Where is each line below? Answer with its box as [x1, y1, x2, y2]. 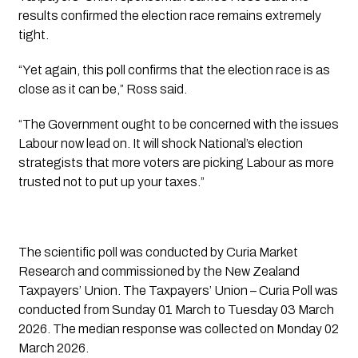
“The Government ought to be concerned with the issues [18, 117, 339, 131]
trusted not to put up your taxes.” [18, 174, 205, 189]
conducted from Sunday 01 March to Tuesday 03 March [18, 302, 334, 316]
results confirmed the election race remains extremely [18, 8, 321, 22]
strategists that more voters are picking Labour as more [18, 155, 334, 169]
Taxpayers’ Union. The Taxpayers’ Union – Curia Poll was [18, 283, 338, 297]
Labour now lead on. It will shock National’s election [18, 136, 303, 150]
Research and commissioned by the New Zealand [18, 264, 300, 278]
